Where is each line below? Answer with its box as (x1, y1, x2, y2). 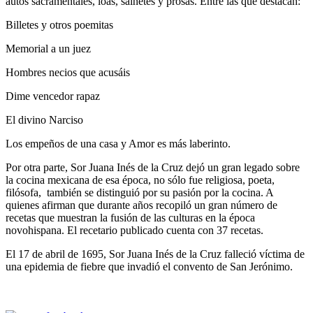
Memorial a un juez (6, 42, 91, 54)
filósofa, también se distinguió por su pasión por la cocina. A (6, 186, 273, 198)
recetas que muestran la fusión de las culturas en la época (6, 211, 255, 224)
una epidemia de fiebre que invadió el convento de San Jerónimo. (6, 260, 293, 272)
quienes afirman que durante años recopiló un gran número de (6, 198, 277, 211)
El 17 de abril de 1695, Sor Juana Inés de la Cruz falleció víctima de (6, 247, 305, 260)
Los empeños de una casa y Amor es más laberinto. (6, 137, 231, 150)
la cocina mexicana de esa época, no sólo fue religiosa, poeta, (6, 173, 275, 186)
